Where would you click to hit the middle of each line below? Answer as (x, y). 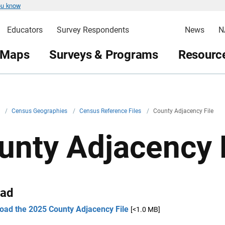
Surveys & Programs (104, 54)
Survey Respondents (93, 30)
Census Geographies (40, 111)
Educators (25, 30)
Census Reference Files (111, 111)
